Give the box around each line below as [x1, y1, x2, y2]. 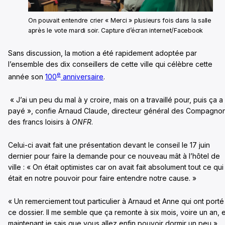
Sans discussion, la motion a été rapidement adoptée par [8, 49, 197, 58]
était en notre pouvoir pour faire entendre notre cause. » [8, 173, 196, 182]
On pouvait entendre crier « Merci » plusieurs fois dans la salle [28, 17, 211, 25]
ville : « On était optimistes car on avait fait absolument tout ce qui [8, 162, 223, 171]
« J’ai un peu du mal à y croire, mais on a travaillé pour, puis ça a [8, 95, 223, 104]
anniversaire [61, 72, 103, 81]
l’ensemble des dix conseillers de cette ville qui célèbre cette [8, 60, 212, 69]
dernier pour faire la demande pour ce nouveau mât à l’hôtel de [8, 151, 220, 160]
